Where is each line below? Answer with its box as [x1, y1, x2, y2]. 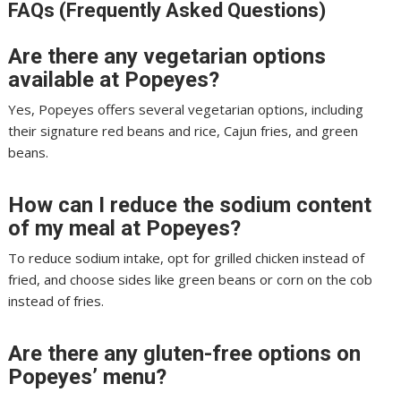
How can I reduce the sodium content [8, 192, 372, 218]
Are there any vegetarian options [8, 43, 327, 69]
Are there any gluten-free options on [8, 340, 362, 366]
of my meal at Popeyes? [8, 215, 242, 241]
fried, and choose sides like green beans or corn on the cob [8, 269, 373, 288]
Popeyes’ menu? [8, 363, 167, 389]
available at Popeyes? [8, 66, 220, 92]
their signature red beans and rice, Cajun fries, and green [8, 121, 359, 140]
